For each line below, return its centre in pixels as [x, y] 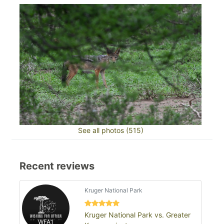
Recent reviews [57, 166]
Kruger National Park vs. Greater [137, 214]
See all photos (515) [110, 130]
